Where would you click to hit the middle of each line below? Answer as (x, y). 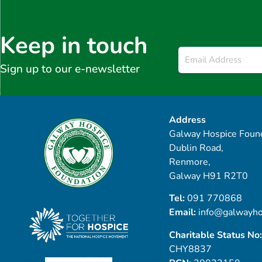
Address (187, 120)
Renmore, (189, 162)
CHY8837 (190, 249)
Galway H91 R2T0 (208, 176)
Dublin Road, (196, 148)
